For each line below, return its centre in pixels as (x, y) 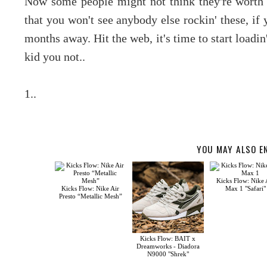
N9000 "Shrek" (168, 254)
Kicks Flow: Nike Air (91, 189)
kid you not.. (55, 57)
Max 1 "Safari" (245, 189)
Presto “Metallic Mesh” (90, 196)
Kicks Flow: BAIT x (168, 239)
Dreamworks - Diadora (168, 246)
